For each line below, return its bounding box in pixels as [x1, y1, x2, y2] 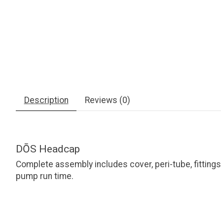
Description [24, 95, 69, 106]
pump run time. [16, 171, 74, 181]
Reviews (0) [84, 95, 130, 106]
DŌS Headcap [16, 143, 80, 155]
